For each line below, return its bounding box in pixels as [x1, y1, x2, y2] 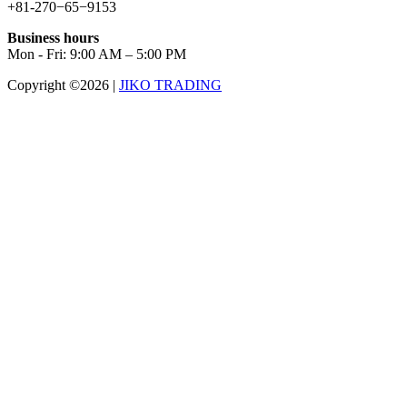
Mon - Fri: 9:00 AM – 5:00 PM [7, 46, 186, 63]
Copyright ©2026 [7, 77, 113, 94]
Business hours [7, 30, 99, 46]
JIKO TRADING [119, 77, 222, 94]
